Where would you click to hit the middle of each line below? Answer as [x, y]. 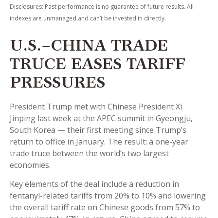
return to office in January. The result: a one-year [99, 142]
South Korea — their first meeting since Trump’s [98, 130]
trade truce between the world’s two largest [89, 154]
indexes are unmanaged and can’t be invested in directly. [88, 18]
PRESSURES [57, 84]
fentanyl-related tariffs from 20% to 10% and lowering [108, 196]
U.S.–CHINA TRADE [89, 47]
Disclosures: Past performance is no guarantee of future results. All [102, 7]
